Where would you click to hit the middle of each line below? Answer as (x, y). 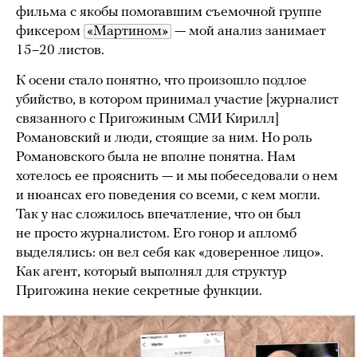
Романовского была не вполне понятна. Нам (156, 157)
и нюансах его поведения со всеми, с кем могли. (168, 195)
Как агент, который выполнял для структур (151, 272)
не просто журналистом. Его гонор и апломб (156, 233)
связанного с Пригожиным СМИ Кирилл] (147, 119)
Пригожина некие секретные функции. (139, 291)
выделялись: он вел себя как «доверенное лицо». (170, 253)
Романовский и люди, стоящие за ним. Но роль (164, 138)
